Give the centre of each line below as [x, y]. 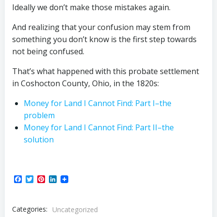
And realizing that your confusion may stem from [101, 27]
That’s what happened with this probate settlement [106, 71]
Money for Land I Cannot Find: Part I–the [98, 103]
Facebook [39, 180]
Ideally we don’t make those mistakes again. [91, 7]
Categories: [30, 209]
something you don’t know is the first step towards [104, 39]
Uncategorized [75, 209]
